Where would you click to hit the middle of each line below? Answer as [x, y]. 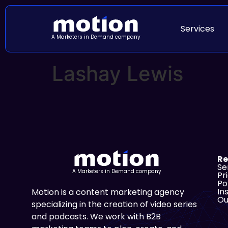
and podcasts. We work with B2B [96, 217]
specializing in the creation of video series [114, 205]
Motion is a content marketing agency [108, 192]
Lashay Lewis [118, 74]
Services [197, 28]
